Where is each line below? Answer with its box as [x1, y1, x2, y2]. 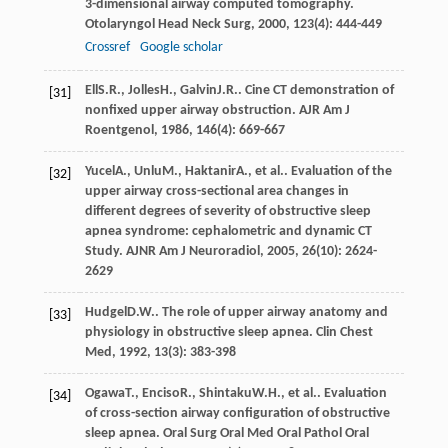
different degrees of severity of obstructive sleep [84, 203, 371, 219]
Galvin [179, 82, 217, 98]
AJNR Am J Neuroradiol [125, 243, 260, 259]
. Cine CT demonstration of [237, 82, 394, 98]
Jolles [127, 82, 160, 98]
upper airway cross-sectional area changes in [84, 183, 349, 199]
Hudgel [84, 304, 127, 320]
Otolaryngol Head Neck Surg [84, 16, 251, 32]
